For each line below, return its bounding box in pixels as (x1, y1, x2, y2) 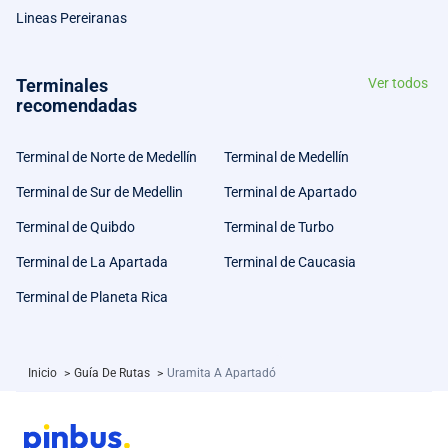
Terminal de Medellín (224, 149, 349, 165)
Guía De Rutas (74, 366, 153, 380)
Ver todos (368, 75, 428, 91)
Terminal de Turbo (224, 219, 334, 235)
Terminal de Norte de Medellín (16, 149, 197, 165)
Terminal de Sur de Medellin (16, 184, 183, 200)
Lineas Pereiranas (16, 10, 127, 26)
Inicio (28, 366, 60, 380)
